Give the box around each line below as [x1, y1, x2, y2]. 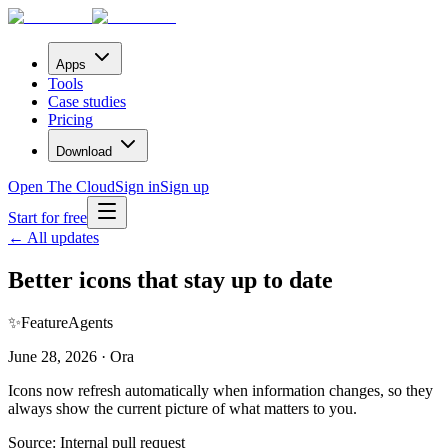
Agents [68, 313, 113, 331]
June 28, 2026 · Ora [8, 347, 134, 365]
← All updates [8, 229, 99, 246]
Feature [21, 313, 68, 331]
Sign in [115, 178, 160, 195]
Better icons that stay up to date [8, 266, 333, 293]
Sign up [160, 178, 209, 195]
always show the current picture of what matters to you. [8, 399, 357, 417]
